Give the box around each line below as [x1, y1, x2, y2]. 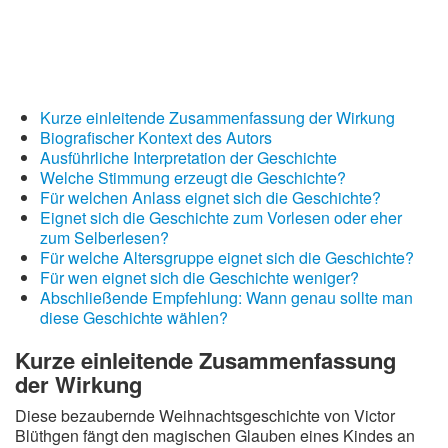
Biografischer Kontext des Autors [40, 126, 272, 149]
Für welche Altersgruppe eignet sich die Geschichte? [40, 246, 414, 269]
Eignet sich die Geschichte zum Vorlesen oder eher [40, 206, 402, 229]
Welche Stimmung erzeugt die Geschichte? [40, 166, 346, 189]
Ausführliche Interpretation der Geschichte [40, 146, 337, 169]
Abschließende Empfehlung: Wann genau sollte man [40, 286, 413, 309]
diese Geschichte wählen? [40, 306, 228, 329]
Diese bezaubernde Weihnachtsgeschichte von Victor [15, 404, 395, 427]
